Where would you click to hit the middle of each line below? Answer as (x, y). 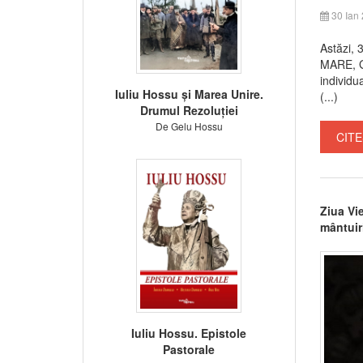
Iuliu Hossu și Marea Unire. (189, 94)
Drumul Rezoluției (189, 110)
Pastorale (189, 349)
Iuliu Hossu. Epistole (189, 333)
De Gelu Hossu (189, 126)
